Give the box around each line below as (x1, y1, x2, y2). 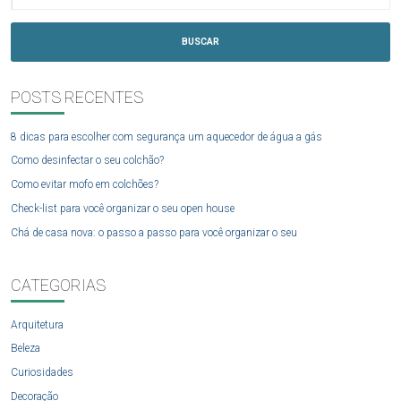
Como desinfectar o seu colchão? (11, 154, 164, 167)
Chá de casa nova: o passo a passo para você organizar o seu (11, 226, 297, 239)
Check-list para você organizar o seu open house (11, 201, 235, 215)
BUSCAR (182, 36, 219, 48)
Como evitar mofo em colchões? (11, 178, 158, 192)
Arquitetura (11, 318, 64, 331)
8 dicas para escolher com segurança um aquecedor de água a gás (11, 130, 322, 143)
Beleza (11, 342, 40, 355)
